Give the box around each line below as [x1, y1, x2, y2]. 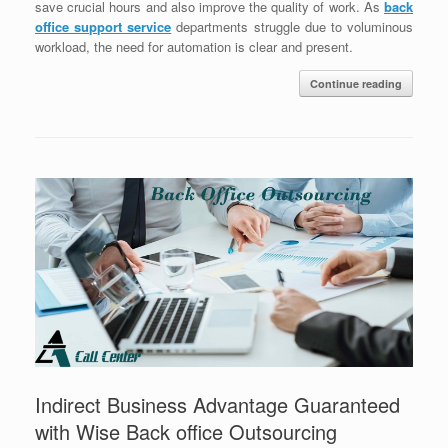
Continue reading [310, 76, 402, 92]
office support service [35, 17, 172, 37]
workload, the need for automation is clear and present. [35, 37, 353, 57]
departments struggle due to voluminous [171, 17, 414, 37]
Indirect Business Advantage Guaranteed [35, 390, 400, 420]
